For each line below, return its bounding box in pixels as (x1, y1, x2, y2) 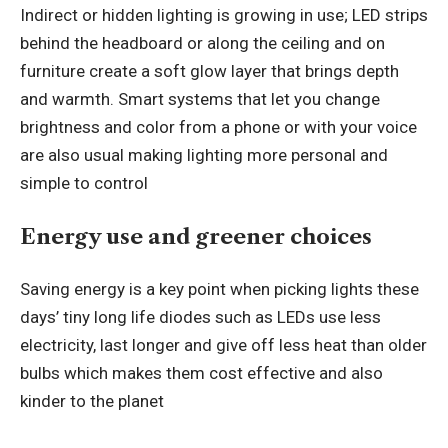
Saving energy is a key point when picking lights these (20, 279, 419, 300)
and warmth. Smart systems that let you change (20, 89, 380, 110)
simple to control (20, 173, 148, 194)
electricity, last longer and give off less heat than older (20, 335, 427, 356)
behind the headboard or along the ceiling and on (20, 33, 385, 54)
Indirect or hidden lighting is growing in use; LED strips (20, 5, 428, 26)
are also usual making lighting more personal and (20, 145, 388, 166)
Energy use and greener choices (20, 223, 372, 249)
